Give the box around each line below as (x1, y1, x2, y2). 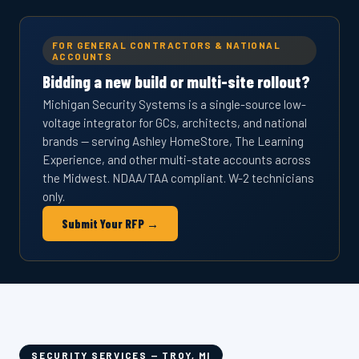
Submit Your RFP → (62, 216, 159, 231)
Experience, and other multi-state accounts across (42, 152, 311, 167)
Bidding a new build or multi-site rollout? (42, 71, 310, 91)
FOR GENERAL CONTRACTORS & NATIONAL (52, 39, 281, 50)
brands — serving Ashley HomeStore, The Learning (42, 134, 304, 148)
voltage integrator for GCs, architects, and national (42, 115, 307, 130)
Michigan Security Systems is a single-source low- (42, 97, 306, 111)
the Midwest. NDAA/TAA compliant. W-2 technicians (42, 171, 314, 185)
